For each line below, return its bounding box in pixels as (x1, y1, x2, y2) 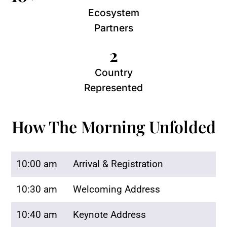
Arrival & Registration (72, 158, 163, 170)
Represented (84, 82, 143, 94)
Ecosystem (88, 7, 139, 19)
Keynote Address (72, 208, 146, 220)
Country (94, 66, 133, 79)
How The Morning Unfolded (11, 115, 216, 137)
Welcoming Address (72, 183, 160, 195)
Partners (94, 22, 133, 34)
